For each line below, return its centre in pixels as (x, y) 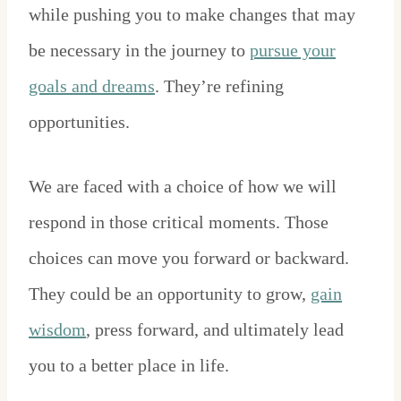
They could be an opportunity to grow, (170, 294)
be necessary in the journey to (139, 51)
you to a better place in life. (129, 366)
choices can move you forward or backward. (189, 258)
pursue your (293, 51)
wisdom (57, 330)
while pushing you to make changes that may (192, 15)
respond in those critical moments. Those (179, 222)
